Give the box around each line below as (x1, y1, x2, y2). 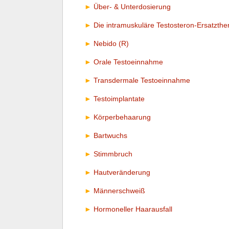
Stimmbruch (94, 149, 132, 158)
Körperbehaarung (94, 112, 151, 121)
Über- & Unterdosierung (94, 2, 171, 11)
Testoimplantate (94, 94, 145, 103)
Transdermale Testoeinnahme (94, 76, 190, 84)
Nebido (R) (94, 39, 129, 48)
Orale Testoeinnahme (94, 57, 163, 66)
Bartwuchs (94, 131, 127, 140)
